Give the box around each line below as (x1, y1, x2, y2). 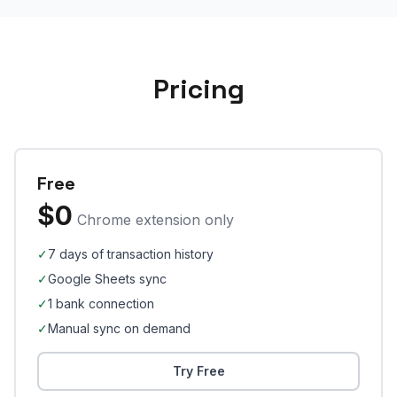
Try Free (172, 363, 225, 378)
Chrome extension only (77, 211, 234, 229)
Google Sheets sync (48, 271, 167, 286)
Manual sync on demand (48, 321, 191, 336)
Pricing (152, 72, 245, 106)
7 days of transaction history (48, 246, 214, 261)
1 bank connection (48, 296, 154, 311)
